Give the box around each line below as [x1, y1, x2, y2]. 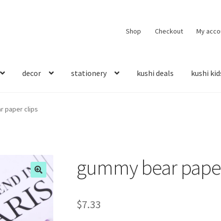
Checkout [154, 26, 183, 36]
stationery [71, 68, 107, 78]
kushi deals [137, 68, 174, 78]
